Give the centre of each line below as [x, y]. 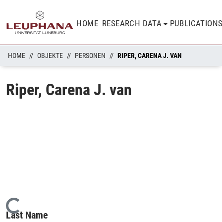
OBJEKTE [50, 55]
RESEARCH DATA [132, 23]
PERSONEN [90, 55]
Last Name [27, 215]
